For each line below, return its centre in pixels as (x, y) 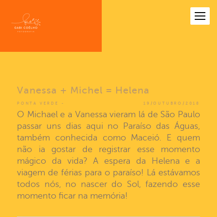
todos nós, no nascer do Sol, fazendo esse (108, 184)
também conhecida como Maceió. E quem (108, 138)
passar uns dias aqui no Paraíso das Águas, (108, 126)
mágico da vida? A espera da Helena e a (108, 161)
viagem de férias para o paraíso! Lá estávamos (108, 172)
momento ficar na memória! (72, 196)
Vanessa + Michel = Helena (83, 90)
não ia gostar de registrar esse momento (108, 149)
